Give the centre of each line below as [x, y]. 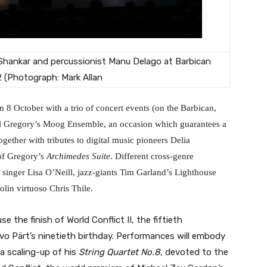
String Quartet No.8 [119, 252]
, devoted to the [194, 252]
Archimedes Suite [78, 156]
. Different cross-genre [152, 156]
